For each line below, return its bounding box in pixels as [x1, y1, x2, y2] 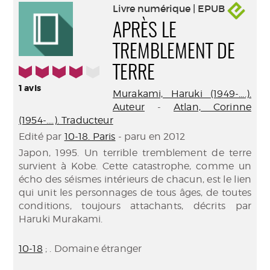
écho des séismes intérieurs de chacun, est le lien [19, 174, 251, 185]
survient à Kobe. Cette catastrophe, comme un [19, 160, 251, 172]
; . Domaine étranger [42, 243, 142, 254]
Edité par [19, 131, 64, 142]
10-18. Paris [64, 131, 116, 142]
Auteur [113, 101, 145, 113]
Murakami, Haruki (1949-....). [113, 88, 251, 99]
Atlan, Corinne [173, 101, 251, 113]
